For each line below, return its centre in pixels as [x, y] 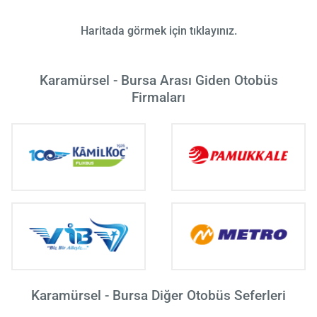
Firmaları [158, 97]
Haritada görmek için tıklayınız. [158, 30]
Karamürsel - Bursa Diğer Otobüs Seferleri [158, 295]
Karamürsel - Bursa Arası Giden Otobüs [158, 80]
